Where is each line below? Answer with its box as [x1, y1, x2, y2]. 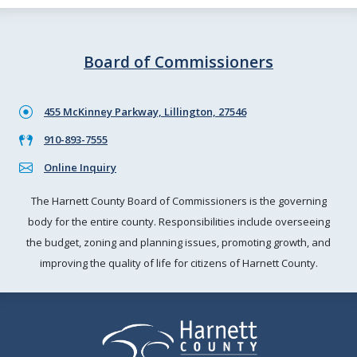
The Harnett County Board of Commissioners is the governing [30, 194, 327, 208]
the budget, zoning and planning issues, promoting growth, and [26, 235, 331, 249]
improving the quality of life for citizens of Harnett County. [39, 256, 318, 270]
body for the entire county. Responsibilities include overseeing [27, 214, 330, 229]
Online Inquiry [44, 160, 116, 175]
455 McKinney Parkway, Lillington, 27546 [44, 104, 246, 119]
